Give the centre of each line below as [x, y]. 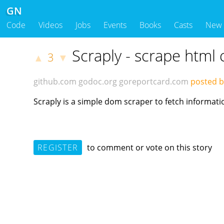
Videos [50, 25]
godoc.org [98, 82]
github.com [55, 82]
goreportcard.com [154, 82]
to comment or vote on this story [149, 147]
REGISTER [58, 147]
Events [115, 25]
